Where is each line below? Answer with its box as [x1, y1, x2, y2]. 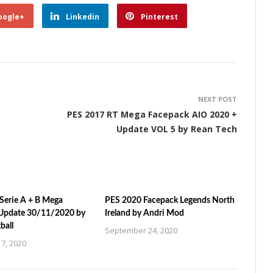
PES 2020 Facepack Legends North [105, 196, 235, 205]
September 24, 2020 [105, 225, 178, 236]
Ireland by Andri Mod [105, 209, 185, 218]
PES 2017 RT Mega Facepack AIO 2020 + [67, 108, 237, 120]
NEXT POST [198, 94, 237, 104]
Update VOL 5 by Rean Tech [116, 123, 237, 135]
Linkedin [66, 12, 99, 22]
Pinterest [141, 12, 178, 22]
